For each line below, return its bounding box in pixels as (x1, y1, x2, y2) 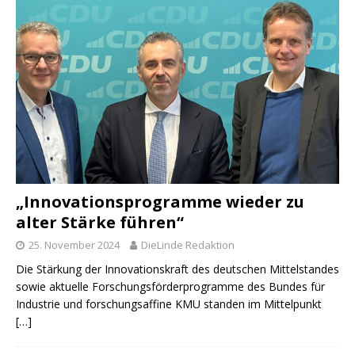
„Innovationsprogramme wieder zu (16, 190, 304, 212)
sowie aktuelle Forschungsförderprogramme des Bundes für (16, 278, 325, 294)
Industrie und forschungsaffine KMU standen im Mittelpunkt (16, 296, 322, 311)
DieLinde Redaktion (141, 237, 235, 252)
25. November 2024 (29, 237, 120, 252)
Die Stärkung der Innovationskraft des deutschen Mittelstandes (16, 261, 339, 277)
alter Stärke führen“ (16, 211, 184, 233)
